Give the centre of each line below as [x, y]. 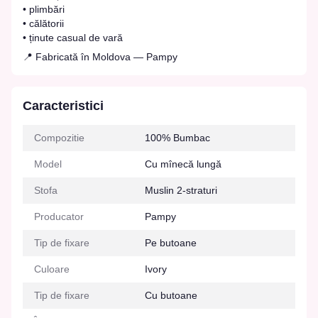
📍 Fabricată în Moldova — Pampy [100, 56]
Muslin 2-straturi [181, 190]
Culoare [52, 269]
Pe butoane [171, 242]
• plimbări [44, 9]
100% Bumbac [177, 137]
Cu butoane [171, 295]
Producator [59, 216]
